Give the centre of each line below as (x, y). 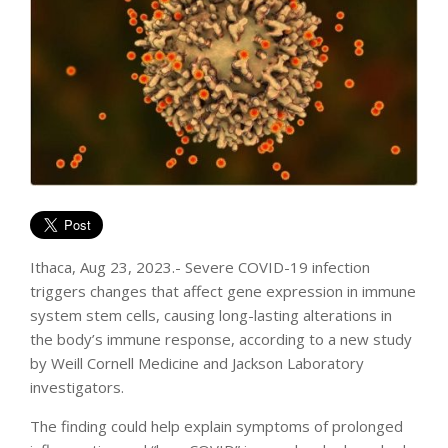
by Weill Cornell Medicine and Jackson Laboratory (197, 362)
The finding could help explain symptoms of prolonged (216, 425)
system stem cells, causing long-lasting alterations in (211, 314)
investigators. (77, 386)
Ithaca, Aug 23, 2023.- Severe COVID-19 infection (200, 266)
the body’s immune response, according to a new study (221, 338)
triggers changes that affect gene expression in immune (223, 290)
